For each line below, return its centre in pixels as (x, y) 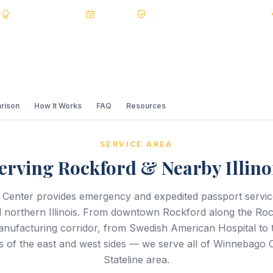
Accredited (63, 13)
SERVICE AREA (136, 144)
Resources (146, 106)
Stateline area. (136, 260)
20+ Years (116, 13)
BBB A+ (26, 13)
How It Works (58, 106)
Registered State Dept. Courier (209, 13)
